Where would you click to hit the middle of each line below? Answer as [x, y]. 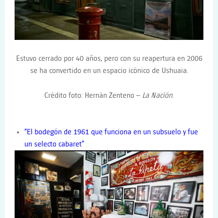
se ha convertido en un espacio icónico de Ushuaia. [109, 71]
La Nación [157, 95]
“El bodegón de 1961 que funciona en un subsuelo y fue [111, 132]
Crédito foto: [64, 95]
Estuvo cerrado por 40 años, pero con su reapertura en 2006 [109, 58]
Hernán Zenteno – [113, 95]
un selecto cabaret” [54, 145]
